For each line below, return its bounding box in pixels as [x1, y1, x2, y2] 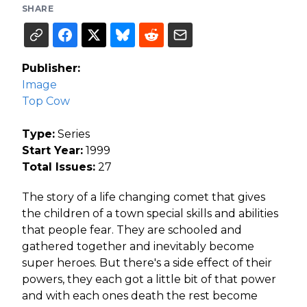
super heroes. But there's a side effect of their [22, 256, 272, 269]
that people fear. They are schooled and [22, 223, 242, 236]
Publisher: [22, 62, 80, 75]
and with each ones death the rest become [22, 289, 258, 302]
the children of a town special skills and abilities [22, 207, 278, 220]
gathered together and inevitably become [22, 240, 254, 253]
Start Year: [22, 144, 83, 157]
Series [55, 127, 90, 140]
